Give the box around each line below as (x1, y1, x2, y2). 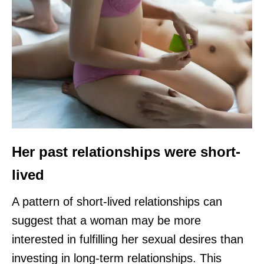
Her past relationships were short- (12, 144, 240, 160)
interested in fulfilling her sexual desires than (12, 233, 243, 246)
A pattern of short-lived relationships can (12, 195, 222, 209)
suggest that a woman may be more (12, 214, 201, 227)
